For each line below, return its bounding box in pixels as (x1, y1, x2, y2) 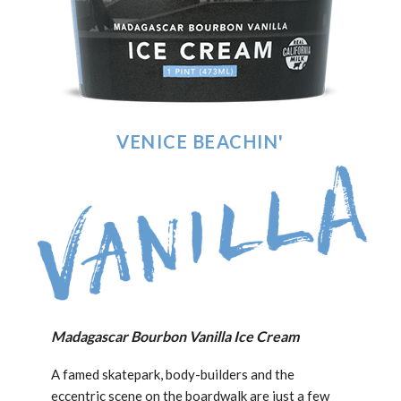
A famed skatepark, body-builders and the (50, 365, 294, 382)
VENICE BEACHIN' (116, 131, 285, 152)
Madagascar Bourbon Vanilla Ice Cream (50, 327, 299, 345)
